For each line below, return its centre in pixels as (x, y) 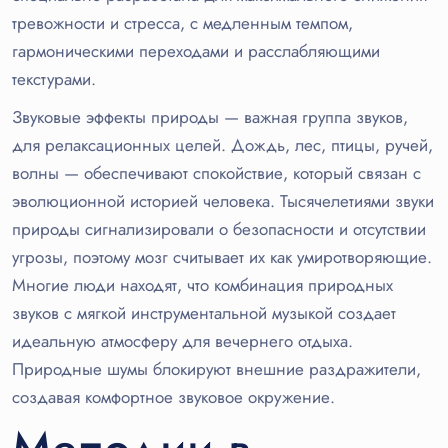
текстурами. (54, 79)
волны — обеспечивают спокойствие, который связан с (216, 173)
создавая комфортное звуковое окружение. (173, 397)
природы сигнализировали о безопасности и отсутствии (219, 229)
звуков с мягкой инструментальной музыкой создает (204, 313)
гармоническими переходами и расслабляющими (196, 51)
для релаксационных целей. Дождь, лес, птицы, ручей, (222, 145)
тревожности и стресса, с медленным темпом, (182, 23)
